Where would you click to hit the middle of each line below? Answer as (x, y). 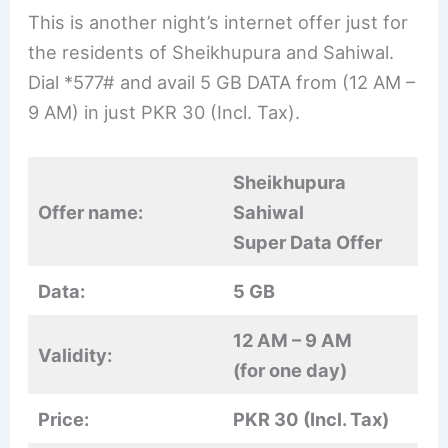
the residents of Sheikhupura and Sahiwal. (211, 52)
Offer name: (91, 211)
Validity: (75, 354)
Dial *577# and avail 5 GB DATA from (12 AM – (222, 82)
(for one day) (290, 369)
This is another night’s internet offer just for (218, 22)
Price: (64, 418)
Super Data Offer (308, 241)
